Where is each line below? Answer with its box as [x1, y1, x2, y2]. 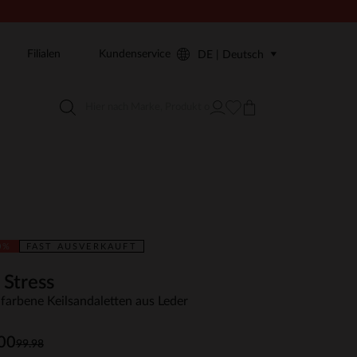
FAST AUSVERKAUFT [25, 242, 137, 251]
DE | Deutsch [198, 49, 264, 61]
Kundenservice [99, 49, 171, 60]
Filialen [27, 49, 61, 60]
